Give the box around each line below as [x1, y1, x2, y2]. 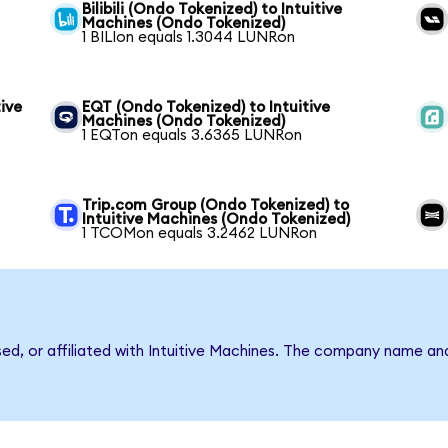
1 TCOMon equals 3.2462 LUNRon [82, 226, 318, 241]
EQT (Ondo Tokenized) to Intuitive [82, 100, 331, 115]
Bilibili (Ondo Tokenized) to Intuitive [82, 2, 343, 17]
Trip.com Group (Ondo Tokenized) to [82, 198, 350, 213]
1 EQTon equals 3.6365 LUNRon [82, 128, 303, 143]
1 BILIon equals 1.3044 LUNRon [82, 30, 296, 45]
